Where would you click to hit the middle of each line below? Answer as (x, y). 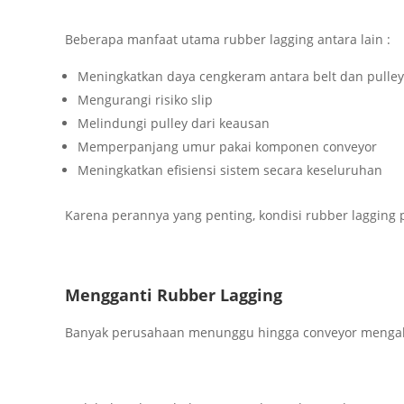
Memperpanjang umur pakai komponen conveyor (227, 147)
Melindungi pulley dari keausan (173, 124)
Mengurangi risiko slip (145, 100)
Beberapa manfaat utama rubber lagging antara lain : (227, 40)
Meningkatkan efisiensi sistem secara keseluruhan (230, 170)
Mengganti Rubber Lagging (173, 295)
